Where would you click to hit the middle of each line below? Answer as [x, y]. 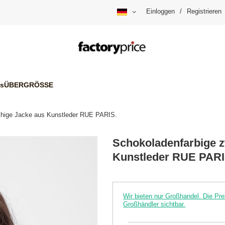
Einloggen [160, 12]
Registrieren [204, 12]
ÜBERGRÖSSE [29, 85]
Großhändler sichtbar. [154, 204]
